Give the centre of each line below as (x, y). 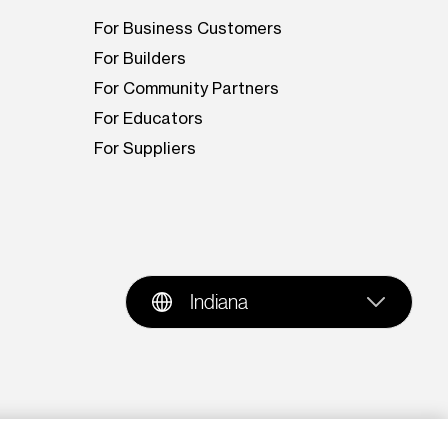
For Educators (149, 118)
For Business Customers (188, 28)
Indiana (218, 302)
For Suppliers (145, 148)
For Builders (140, 58)
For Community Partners (187, 88)
